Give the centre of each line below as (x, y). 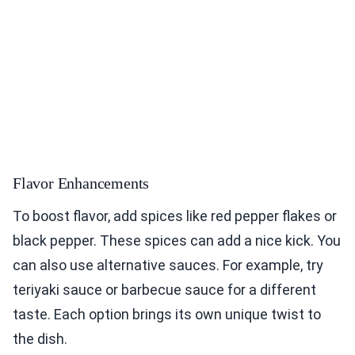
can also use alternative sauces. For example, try (168, 265)
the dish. (40, 339)
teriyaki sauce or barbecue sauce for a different (164, 290)
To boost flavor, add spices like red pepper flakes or (175, 216)
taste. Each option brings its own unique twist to (167, 315)
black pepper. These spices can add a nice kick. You (177, 241)
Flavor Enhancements (81, 183)
